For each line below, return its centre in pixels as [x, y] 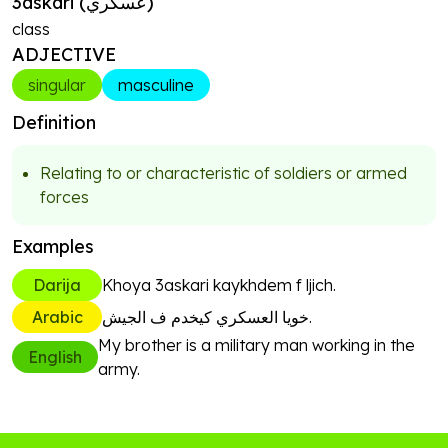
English [55, 357]
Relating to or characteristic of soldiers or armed [223, 173]
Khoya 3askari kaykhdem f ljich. [219, 285]
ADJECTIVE [64, 54]
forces [64, 197]
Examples [53, 246]
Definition [54, 122]
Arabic [57, 317]
